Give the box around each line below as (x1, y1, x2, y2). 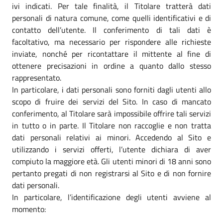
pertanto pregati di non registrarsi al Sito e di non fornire (12, 167, 211, 179)
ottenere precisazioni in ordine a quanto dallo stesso (12, 59, 211, 72)
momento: (12, 203, 46, 215)
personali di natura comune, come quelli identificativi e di (12, 11, 211, 24)
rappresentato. (12, 71, 61, 84)
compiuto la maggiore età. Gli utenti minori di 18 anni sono (12, 155, 211, 167)
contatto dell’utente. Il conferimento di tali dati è (12, 23, 211, 36)
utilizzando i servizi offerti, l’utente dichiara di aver (12, 143, 211, 155)
